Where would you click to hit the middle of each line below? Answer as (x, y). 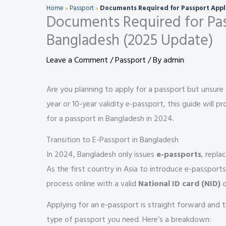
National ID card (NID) (179, 183)
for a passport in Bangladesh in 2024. (110, 119)
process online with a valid (92, 183)
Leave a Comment (77, 60)
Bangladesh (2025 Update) (130, 40)
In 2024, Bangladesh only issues (101, 154)
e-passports (179, 154)
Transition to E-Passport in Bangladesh (112, 139)
